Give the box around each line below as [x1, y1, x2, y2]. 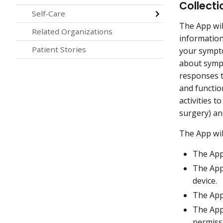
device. [193, 175, 219, 187]
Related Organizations [32, 26, 112, 37]
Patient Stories [32, 44, 86, 55]
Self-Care [32, 8, 65, 19]
